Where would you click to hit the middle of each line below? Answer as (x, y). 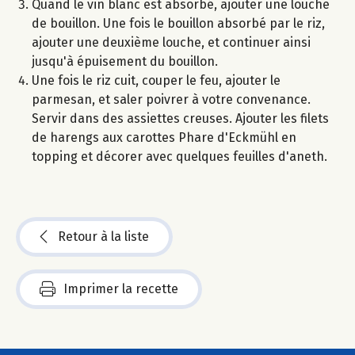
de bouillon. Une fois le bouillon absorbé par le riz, (178, 24)
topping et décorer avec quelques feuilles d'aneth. (179, 157)
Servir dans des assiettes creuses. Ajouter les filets (180, 119)
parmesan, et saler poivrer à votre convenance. (171, 100)
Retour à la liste (103, 237)
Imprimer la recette (121, 289)
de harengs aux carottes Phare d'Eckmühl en (164, 138)
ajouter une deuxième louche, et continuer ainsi (171, 43)
